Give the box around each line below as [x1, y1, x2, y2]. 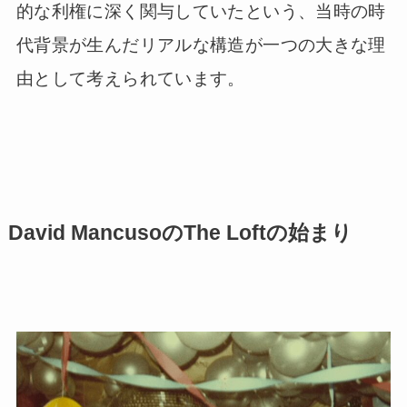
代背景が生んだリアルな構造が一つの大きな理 [15, 35, 386, 55]
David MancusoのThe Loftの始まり [7, 221, 352, 244]
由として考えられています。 [15, 68, 245, 88]
